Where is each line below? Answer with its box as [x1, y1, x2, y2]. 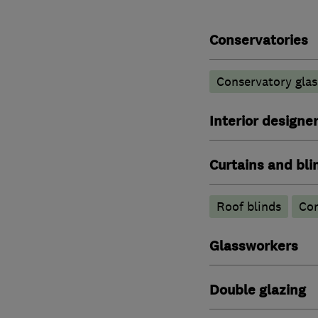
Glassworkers [209, 236, 298, 256]
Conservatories [209, 31, 308, 50]
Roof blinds [216, 198, 281, 214]
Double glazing [209, 280, 306, 300]
